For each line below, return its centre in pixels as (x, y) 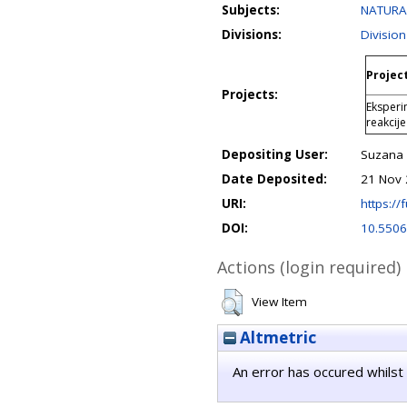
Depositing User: (275, 154)
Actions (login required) (309, 267)
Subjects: (251, 10)
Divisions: (252, 35)
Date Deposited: (274, 179)
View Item (279, 302)
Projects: (250, 94)
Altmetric (276, 338)
